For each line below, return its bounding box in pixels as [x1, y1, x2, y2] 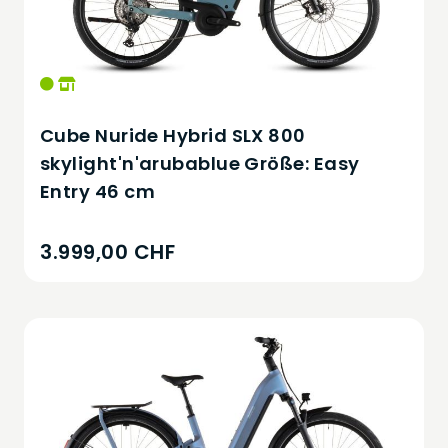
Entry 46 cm [40, 178, 155, 204]
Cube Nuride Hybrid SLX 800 [40, 122, 306, 148]
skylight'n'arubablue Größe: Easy [40, 150, 360, 176]
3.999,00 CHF [40, 237, 175, 266]
